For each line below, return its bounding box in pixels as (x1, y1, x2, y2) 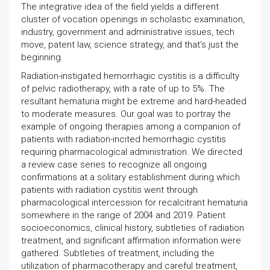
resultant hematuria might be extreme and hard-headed (21, 96, 246, 107)
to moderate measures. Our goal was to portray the (21, 108, 231, 119)
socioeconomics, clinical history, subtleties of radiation (21, 222, 244, 233)
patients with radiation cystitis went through (21, 184, 198, 195)
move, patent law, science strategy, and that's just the (21, 39, 239, 50)
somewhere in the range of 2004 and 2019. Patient (21, 210, 225, 221)
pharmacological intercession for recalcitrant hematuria (21, 197, 248, 208)
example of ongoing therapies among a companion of (21, 121, 240, 132)
